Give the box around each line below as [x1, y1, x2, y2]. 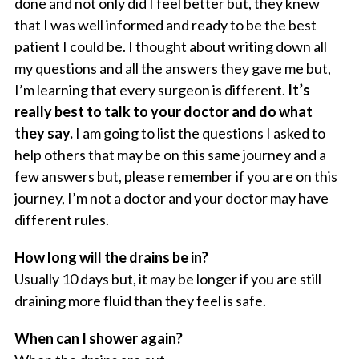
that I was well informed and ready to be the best [14, 16, 317, 34]
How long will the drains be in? [14, 248, 208, 267]
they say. [14, 124, 73, 143]
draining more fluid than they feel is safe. [14, 292, 266, 310]
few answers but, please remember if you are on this [14, 167, 337, 186]
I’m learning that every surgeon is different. [14, 81, 288, 99]
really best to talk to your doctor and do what [14, 103, 313, 121]
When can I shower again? [14, 329, 183, 348]
